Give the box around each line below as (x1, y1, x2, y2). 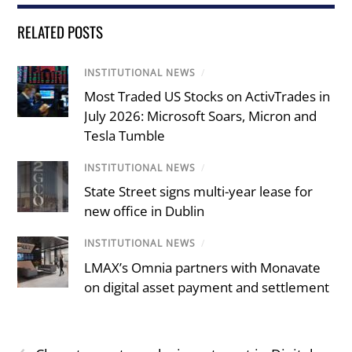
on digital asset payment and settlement (84, 277, 330, 296)
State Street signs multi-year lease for (84, 182, 313, 201)
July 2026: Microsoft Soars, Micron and (84, 107, 317, 126)
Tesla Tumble (84, 126, 166, 145)
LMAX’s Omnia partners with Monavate (84, 258, 321, 277)
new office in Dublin (84, 202, 205, 221)
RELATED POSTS (17, 20, 104, 42)
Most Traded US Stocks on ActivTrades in (84, 87, 331, 106)
